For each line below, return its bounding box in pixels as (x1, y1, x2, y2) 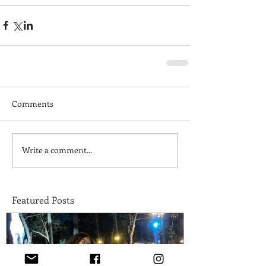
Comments (12, 97, 53, 109)
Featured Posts (12, 193, 74, 206)
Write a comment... (22, 144, 92, 156)
